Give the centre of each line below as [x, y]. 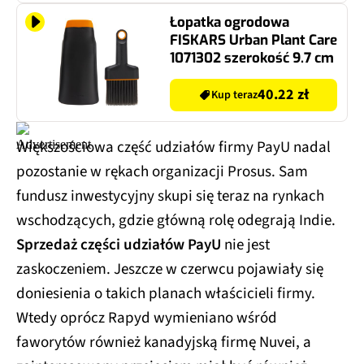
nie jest [247, 245]
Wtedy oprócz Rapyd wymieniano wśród [147, 318]
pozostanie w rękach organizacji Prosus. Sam [162, 172]
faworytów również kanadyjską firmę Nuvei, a [164, 343]
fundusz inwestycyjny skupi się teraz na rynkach [170, 197]
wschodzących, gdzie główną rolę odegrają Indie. [176, 221]
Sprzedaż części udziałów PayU [120, 245]
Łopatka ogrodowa [230, 23]
